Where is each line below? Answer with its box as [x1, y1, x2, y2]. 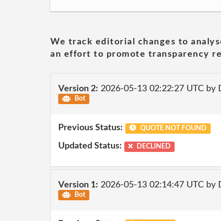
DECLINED [135, 143, 171, 150]
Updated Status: [58, 142, 122, 150]
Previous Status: [58, 123, 123, 132]
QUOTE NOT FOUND [138, 124, 207, 132]
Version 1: [58, 181, 98, 189]
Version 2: [58, 84, 98, 93]
